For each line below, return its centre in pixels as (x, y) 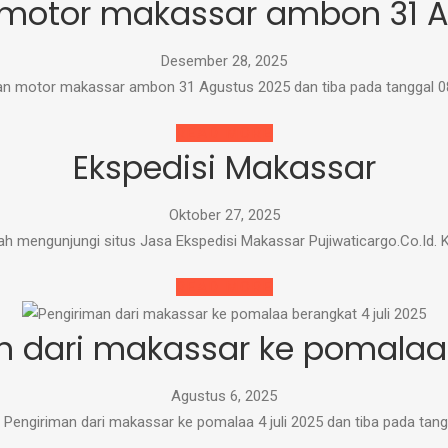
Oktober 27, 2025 (224, 215)
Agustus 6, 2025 (224, 396)
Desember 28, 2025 (224, 61)
